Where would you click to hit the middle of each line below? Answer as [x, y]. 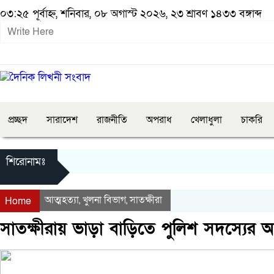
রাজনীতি [112, 120]
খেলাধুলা [206, 120]
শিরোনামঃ [26, 162]
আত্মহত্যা [62, 200]
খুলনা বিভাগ [104, 200]
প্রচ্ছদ [18, 120]
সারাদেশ [62, 120]
